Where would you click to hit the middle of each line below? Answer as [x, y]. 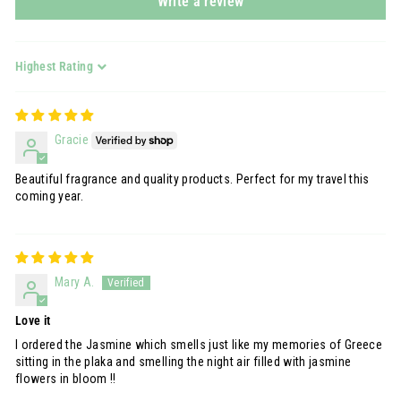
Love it [33, 321]
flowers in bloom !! [66, 379]
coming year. [50, 196]
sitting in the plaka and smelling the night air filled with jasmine [183, 362]
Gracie [72, 140]
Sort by [34, 74]
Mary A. [75, 282]
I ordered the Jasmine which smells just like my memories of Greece [199, 345]
